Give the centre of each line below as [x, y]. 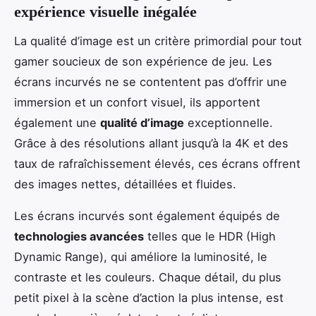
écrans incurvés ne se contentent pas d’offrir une [151, 81]
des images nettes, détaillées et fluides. [125, 184]
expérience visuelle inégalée [105, 12]
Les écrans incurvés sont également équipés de [147, 215]
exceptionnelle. [229, 122]
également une [57, 122]
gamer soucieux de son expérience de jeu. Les [143, 61]
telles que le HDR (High [210, 236]
